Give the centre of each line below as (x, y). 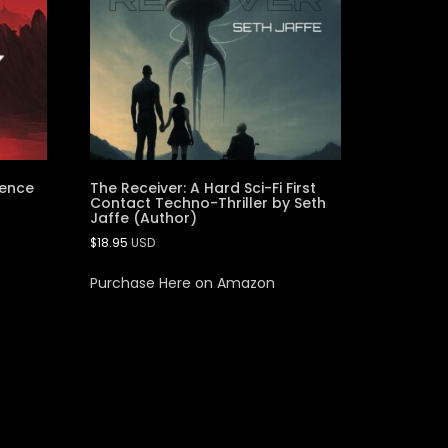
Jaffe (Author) (144, 218)
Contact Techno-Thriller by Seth (208, 203)
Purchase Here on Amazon (183, 283)
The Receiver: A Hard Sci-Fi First (203, 188)
